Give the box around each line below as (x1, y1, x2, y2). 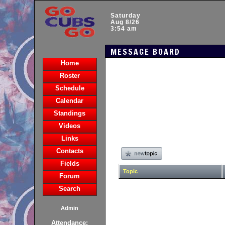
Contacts (56, 147, 83, 155)
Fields (60, 160, 79, 167)
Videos (59, 122, 80, 130)
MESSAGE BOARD (110, 46, 180, 57)
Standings (54, 109, 85, 117)
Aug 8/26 (110, 19, 140, 26)
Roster (59, 72, 80, 79)
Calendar (56, 97, 83, 104)
